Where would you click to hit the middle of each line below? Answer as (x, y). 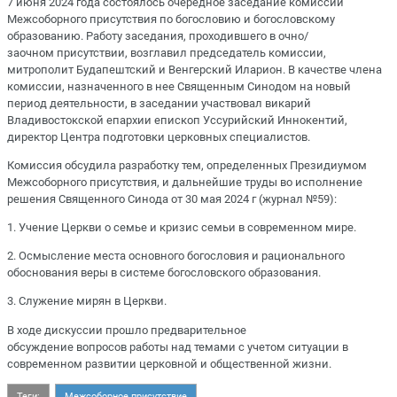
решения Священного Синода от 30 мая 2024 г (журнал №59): (172, 198)
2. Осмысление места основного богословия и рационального (176, 256)
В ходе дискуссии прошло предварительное (127, 330)
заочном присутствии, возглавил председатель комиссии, (167, 52)
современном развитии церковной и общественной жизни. (169, 363)
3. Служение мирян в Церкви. (87, 301)
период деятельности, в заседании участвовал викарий (159, 103)
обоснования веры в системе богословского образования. (164, 273)
